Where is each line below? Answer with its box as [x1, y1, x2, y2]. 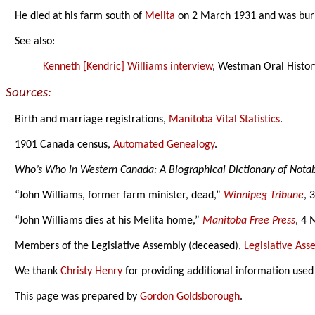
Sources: [6, 86, 51, 101]
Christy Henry [60, 266, 123, 278]
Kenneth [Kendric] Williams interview [43, 61, 213, 73]
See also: [15, 36, 56, 48]
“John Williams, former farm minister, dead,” [15, 190, 224, 202]
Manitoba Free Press [202, 215, 296, 227]
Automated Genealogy [113, 139, 215, 151]
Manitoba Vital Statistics [169, 114, 281, 126]
